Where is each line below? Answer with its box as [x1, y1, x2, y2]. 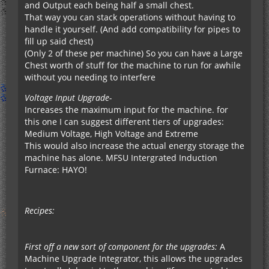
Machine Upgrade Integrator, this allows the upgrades [25, 253, 243, 264]
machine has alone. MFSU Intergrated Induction [25, 152, 217, 163]
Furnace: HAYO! [25, 164, 87, 175]
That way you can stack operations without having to [25, 11, 235, 23]
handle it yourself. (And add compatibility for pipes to [25, 23, 240, 35]
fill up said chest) [25, 35, 93, 47]
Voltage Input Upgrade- [25, 92, 112, 103]
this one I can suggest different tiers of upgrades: [25, 116, 224, 127]
